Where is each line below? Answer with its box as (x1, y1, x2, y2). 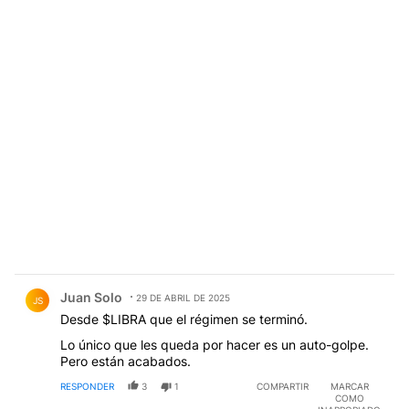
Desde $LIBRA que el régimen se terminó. (60, 311, 308, 328)
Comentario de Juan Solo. (15, 275, 194, 293)
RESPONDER (60, 381, 114, 393)
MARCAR (330, 381, 369, 393)
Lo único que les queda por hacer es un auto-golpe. (60, 337, 369, 353)
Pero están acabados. (60, 353, 191, 370)
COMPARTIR (257, 381, 309, 393)
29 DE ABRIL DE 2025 (136, 292, 230, 304)
